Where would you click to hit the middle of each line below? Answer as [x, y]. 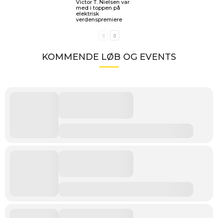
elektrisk [87, 14]
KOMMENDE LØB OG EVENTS [109, 57]
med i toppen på [98, 8]
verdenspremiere [99, 19]
